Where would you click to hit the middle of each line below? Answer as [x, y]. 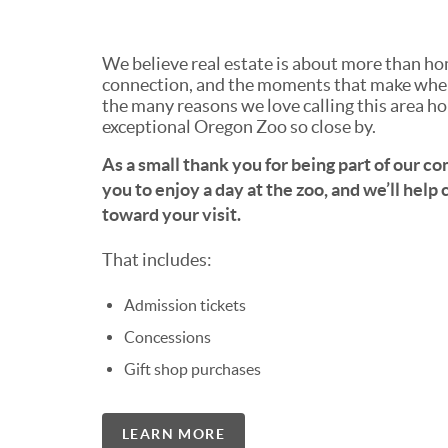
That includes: [157, 260]
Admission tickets [185, 305]
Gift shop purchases [192, 369]
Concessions [167, 337]
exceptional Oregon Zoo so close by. [239, 127]
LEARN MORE [173, 434]
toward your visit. [171, 215]
